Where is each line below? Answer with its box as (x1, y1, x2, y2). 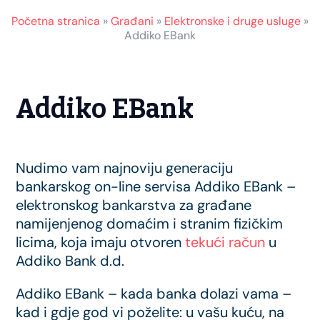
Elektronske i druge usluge (164, 14, 301, 29)
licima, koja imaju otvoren (16, 233, 182, 251)
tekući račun (185, 233, 266, 251)
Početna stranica (11, 14, 100, 29)
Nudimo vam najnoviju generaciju (16, 159, 234, 177)
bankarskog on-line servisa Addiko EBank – (16, 177, 296, 196)
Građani (111, 14, 154, 29)
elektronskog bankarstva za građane (16, 196, 252, 214)
